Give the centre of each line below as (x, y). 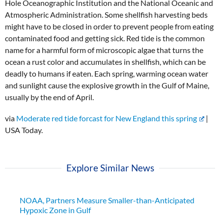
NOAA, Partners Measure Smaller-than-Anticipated (107, 200)
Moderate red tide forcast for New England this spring (107, 118)
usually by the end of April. (49, 97)
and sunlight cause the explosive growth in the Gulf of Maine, (107, 85)
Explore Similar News (110, 168)
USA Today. (24, 130)
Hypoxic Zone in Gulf (55, 210)
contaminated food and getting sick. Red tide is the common (105, 38)
